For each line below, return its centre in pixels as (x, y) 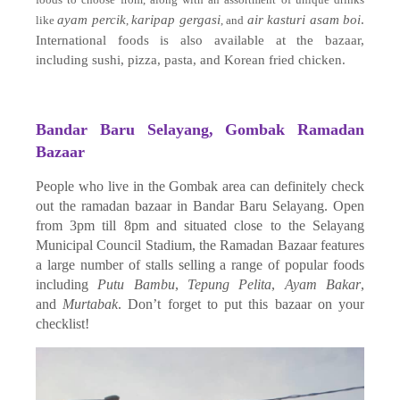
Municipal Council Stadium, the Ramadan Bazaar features (200, 246)
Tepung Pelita (230, 285)
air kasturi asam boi (304, 20)
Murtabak (91, 304)
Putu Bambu (136, 285)
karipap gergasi (176, 20)
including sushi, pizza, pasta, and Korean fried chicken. (191, 60)
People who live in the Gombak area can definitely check (200, 187)
